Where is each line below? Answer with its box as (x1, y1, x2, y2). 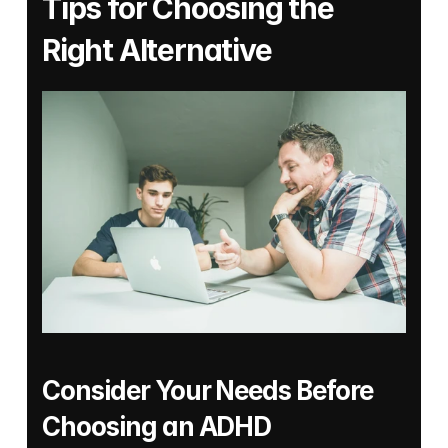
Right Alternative (42, 31, 272, 68)
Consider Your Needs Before (42, 375, 373, 407)
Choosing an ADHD (42, 411, 272, 443)
